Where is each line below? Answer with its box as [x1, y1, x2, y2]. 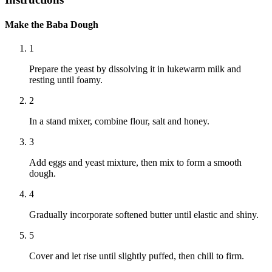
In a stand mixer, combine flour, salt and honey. [29, 116, 209, 127]
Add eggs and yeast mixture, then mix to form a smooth [29, 157, 242, 168]
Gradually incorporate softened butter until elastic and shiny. [29, 209, 259, 220]
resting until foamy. [29, 75, 103, 86]
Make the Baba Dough [5, 19, 98, 30]
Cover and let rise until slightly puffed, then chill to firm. [29, 251, 244, 262]
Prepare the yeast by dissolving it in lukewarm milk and [29, 64, 241, 75]
